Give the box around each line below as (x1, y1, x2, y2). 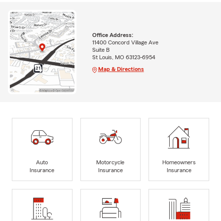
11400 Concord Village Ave (92, 39, 158, 46)
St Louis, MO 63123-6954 (92, 54, 155, 61)
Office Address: (92, 32, 133, 38)
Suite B (92, 47, 110, 53)
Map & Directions (98, 66, 144, 73)
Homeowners (162, 159, 196, 165)
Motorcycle (96, 159, 125, 165)
